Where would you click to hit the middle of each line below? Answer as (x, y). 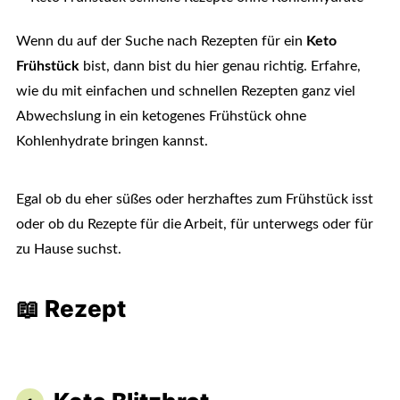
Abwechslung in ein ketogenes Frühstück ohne (161, 116)
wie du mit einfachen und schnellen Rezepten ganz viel (185, 91)
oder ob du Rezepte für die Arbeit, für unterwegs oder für (194, 224)
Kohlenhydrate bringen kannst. (112, 141)
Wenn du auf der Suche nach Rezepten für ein (161, 41)
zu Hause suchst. (68, 249)
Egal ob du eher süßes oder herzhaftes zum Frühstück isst (194, 199)
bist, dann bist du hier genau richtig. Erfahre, (220, 66)
